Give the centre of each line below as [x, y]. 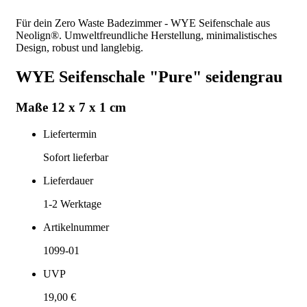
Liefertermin [70, 134]
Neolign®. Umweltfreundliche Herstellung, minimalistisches [146, 36]
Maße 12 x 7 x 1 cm [71, 107]
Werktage [79, 204]
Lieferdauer [68, 180]
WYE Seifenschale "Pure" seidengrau [149, 76]
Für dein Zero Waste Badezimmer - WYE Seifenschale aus [143, 23]
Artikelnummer [76, 227]
